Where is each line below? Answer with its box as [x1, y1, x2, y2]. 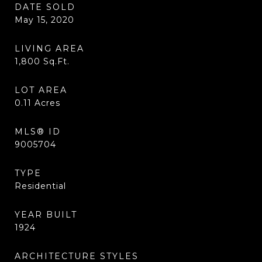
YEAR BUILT [15, 209, 77, 220]
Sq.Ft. [43, 56, 70, 67]
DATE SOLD [15, 2, 75, 12]
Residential [15, 181, 66, 191]
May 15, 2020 [15, 15, 74, 25]
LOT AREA [15, 85, 67, 95]
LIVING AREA [15, 43, 84, 54]
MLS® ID [15, 126, 61, 137]
